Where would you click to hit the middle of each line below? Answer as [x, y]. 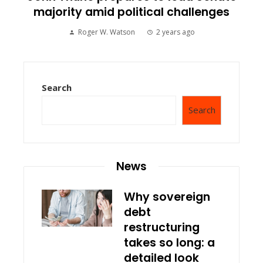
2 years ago [175, 32]
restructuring [162, 227]
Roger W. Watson [106, 32]
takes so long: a [169, 242]
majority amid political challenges [131, 12]
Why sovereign [167, 197]
